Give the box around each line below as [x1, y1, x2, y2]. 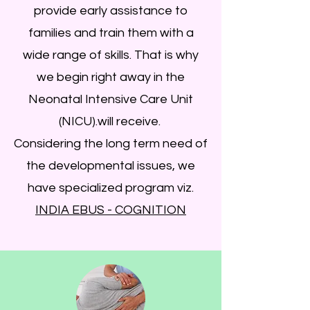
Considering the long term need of [14, 137, 208, 150]
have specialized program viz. [28, 181, 194, 194]
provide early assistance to [34, 4, 188, 17]
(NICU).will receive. [58, 115, 163, 128]
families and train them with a [28, 26, 194, 39]
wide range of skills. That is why [23, 48, 199, 62]
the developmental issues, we [26, 159, 195, 172]
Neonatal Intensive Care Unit [28, 93, 193, 106]
